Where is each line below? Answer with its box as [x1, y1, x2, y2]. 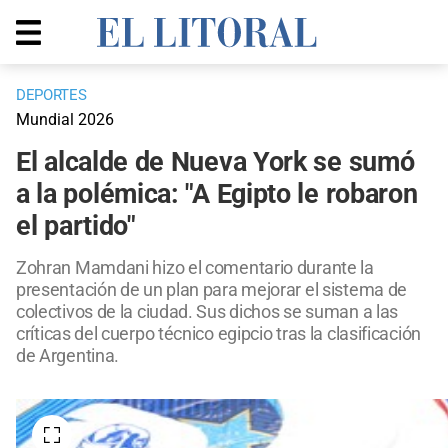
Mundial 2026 [16, 110, 114, 130]
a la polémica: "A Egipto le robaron [16, 178, 418, 211]
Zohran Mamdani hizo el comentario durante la [16, 257, 374, 279]
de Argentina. [16, 345, 120, 367]
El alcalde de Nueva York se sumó [16, 146, 415, 179]
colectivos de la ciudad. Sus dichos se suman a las [16, 301, 399, 323]
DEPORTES [16, 86, 87, 105]
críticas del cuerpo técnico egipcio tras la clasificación [16, 323, 421, 345]
